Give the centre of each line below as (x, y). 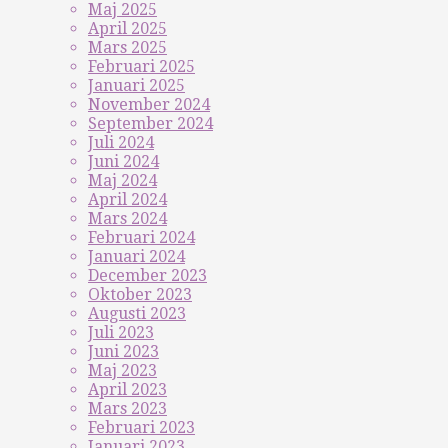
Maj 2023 (122, 370)
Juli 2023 (121, 332)
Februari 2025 (141, 66)
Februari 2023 (141, 427)
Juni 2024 (123, 161)
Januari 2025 (136, 85)
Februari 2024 (141, 237)
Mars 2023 (127, 408)
